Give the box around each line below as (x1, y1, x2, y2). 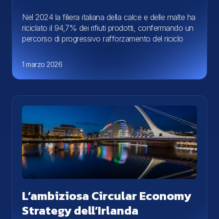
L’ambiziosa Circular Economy (22, 187, 191, 204)
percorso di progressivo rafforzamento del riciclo (22, 33, 183, 44)
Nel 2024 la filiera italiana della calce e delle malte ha (22, 12, 196, 22)
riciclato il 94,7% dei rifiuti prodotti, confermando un (22, 22, 194, 33)
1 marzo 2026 (22, 60, 62, 68)
